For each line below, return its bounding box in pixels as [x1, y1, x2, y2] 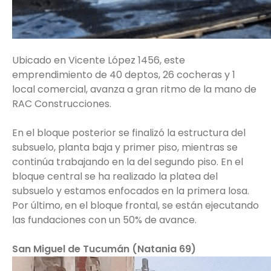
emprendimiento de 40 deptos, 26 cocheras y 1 [12, 67, 235, 82]
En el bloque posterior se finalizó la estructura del [12, 125, 246, 140]
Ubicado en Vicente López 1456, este [12, 53, 185, 67]
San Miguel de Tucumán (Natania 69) [12, 241, 196, 256]
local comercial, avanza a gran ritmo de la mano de [12, 82, 256, 96]
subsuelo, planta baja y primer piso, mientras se [12, 140, 238, 154]
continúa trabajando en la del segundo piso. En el [12, 154, 243, 169]
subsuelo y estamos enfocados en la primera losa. [12, 183, 249, 198]
